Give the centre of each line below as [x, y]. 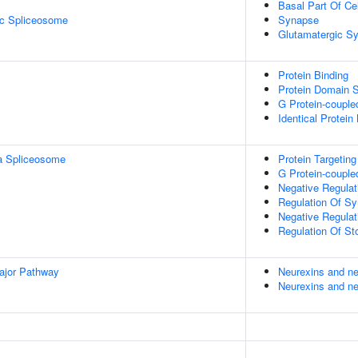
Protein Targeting [317, 159]
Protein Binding [313, 75]
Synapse [298, 20]
